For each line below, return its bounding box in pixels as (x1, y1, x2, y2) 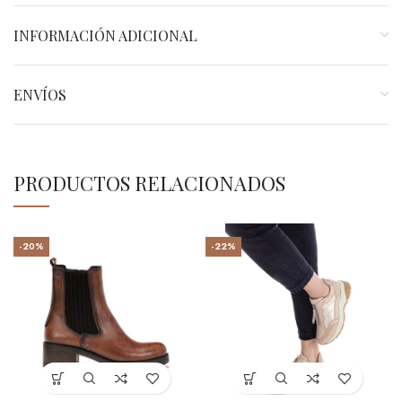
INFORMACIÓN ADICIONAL (13, 26, 197, 46)
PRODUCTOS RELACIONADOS (13, 170, 285, 197)
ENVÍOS (13, 85, 66, 105)
